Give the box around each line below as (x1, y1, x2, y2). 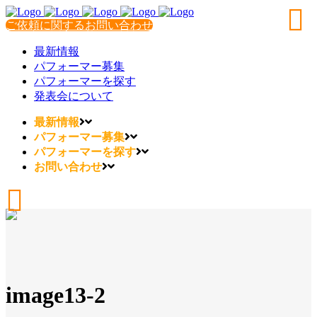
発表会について (34, 90, 113, 102)
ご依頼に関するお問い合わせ (6, 19, 153, 31)
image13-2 (6, 282, 105, 309)
